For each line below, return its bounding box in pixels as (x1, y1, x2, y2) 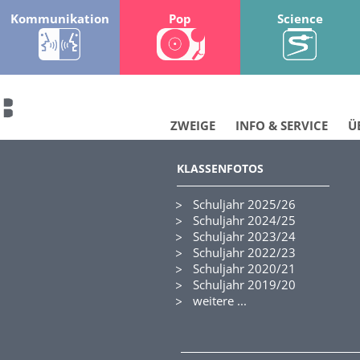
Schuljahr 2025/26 (193, 196, 296, 212)
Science (276, 10, 323, 27)
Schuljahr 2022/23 (193, 244, 296, 260)
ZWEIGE (170, 117, 216, 133)
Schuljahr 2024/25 (193, 212, 296, 228)
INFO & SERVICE (235, 117, 329, 133)
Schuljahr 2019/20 (193, 276, 296, 292)
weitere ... (193, 292, 247, 309)
